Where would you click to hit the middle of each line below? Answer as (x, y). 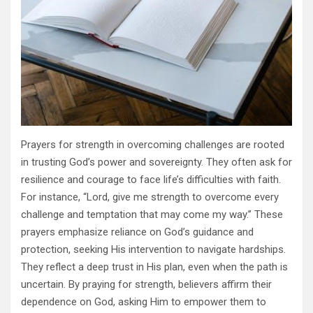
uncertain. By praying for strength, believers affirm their (146, 284)
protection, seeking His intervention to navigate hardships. (153, 249)
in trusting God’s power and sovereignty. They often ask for (156, 162)
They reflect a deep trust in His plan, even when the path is (154, 267)
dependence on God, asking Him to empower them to (144, 301)
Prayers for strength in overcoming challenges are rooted (153, 144)
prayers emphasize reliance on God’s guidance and (137, 232)
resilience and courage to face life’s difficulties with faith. (151, 179)
